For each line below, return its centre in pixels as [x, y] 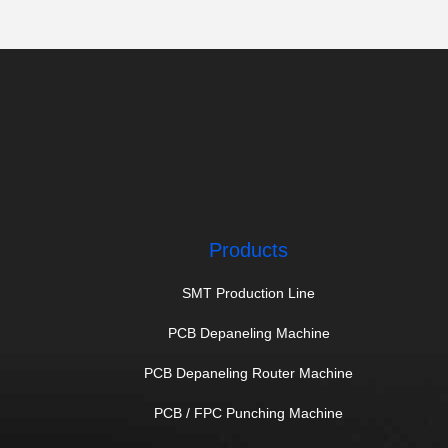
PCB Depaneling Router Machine [249, 373]
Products [249, 250]
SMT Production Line [249, 293]
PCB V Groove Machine [173, 14]
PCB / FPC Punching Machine [249, 413]
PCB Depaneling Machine [248, 333]
